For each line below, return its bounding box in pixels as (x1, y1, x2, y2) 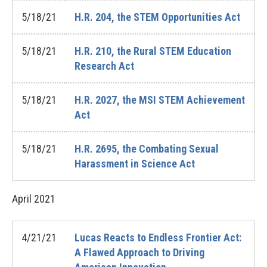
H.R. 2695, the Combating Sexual (74, 142, 219, 155)
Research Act (74, 60, 134, 72)
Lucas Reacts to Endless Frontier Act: (74, 231, 241, 244)
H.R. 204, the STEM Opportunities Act (74, 11, 240, 23)
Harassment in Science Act (74, 157, 195, 170)
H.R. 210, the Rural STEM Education (74, 45, 231, 57)
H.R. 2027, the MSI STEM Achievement (74, 94, 245, 106)
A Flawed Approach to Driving (74, 246, 204, 259)
